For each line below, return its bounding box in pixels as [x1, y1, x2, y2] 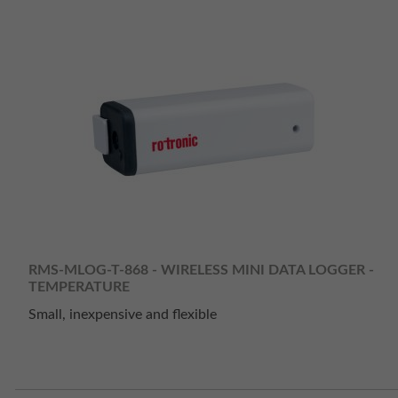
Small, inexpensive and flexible [28, 307, 217, 322]
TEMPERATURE [28, 279, 130, 294]
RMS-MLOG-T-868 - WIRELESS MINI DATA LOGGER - [28, 262, 374, 277]
